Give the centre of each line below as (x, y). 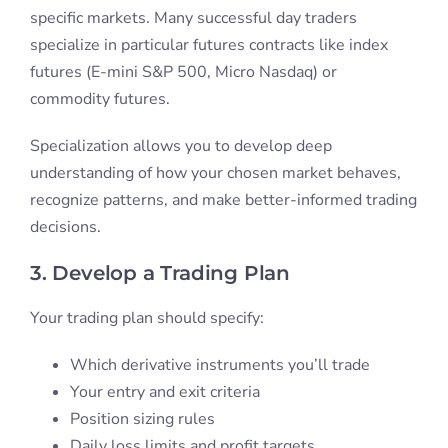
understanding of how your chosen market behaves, (215, 173)
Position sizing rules (142, 419)
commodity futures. (99, 99)
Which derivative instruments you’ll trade (219, 365)
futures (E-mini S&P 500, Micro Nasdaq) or (183, 72)
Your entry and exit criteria (164, 392)
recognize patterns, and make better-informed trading (223, 200)
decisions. (65, 227)
